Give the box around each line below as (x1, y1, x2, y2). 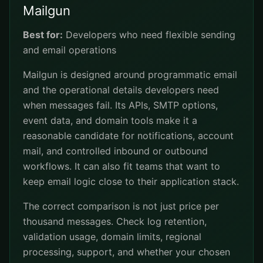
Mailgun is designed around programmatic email (23, 69, 237, 80)
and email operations (23, 44, 116, 56)
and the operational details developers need (23, 84, 219, 96)
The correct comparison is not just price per (23, 200, 219, 212)
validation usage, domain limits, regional (23, 231, 201, 242)
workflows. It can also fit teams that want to (23, 160, 220, 172)
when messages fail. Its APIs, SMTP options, (23, 99, 218, 111)
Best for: (23, 29, 63, 41)
